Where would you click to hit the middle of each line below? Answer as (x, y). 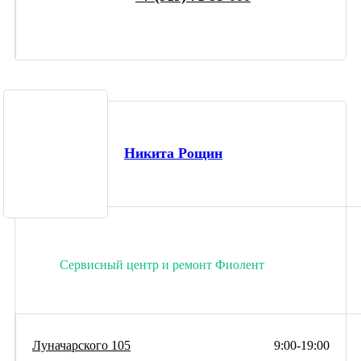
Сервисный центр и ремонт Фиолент (162, 264)
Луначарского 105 (81, 345)
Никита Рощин (173, 154)
